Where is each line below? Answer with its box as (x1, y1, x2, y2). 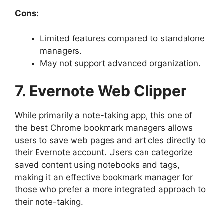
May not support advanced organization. (40, 58, 201, 68)
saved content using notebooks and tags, (15, 160, 180, 170)
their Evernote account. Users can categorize (15, 147, 193, 157)
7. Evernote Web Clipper (15, 82, 186, 100)
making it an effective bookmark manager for (15, 172, 193, 182)
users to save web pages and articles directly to (15, 135, 206, 145)
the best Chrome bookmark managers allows (15, 123, 193, 133)
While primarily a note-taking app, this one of (15, 110, 192, 120)
